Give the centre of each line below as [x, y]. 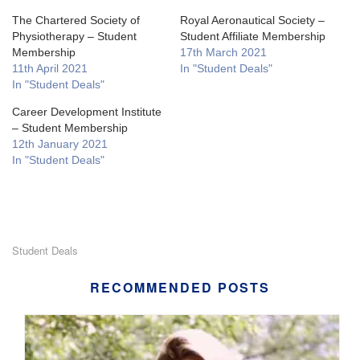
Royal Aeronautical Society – [252, 20]
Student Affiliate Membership [253, 37]
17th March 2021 [223, 53]
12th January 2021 [60, 144]
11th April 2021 [50, 69]
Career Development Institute [87, 112]
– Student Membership [70, 128]
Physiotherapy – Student [74, 37]
